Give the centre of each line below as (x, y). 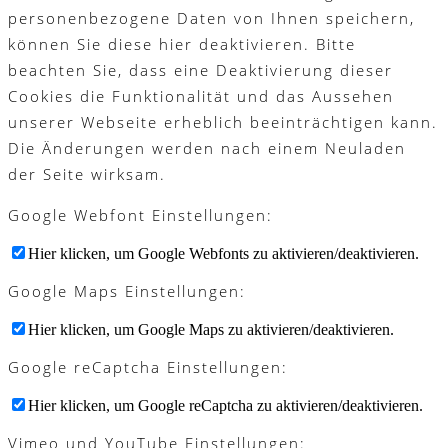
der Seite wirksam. (87, 174)
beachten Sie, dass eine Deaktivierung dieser (200, 70)
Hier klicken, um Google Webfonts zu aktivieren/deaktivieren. (223, 254)
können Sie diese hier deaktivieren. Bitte (182, 44)
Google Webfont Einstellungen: (140, 215)
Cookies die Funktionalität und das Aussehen (201, 96)
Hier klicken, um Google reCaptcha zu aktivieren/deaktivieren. (225, 406)
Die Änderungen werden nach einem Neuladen (207, 148)
